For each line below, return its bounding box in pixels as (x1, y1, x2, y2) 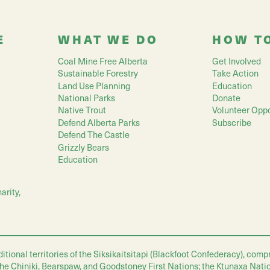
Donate (212, 92, 240, 104)
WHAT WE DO (58, 30, 159, 48)
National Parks (58, 92, 115, 104)
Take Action (212, 67, 259, 80)
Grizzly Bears (58, 140, 109, 153)
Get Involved (212, 54, 261, 67)
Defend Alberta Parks (58, 116, 140, 128)
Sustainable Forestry (58, 67, 138, 80)
